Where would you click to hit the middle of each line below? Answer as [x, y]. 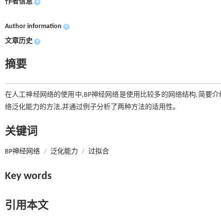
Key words [28, 177]
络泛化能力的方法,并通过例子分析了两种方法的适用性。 [92, 108]
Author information [33, 27]
